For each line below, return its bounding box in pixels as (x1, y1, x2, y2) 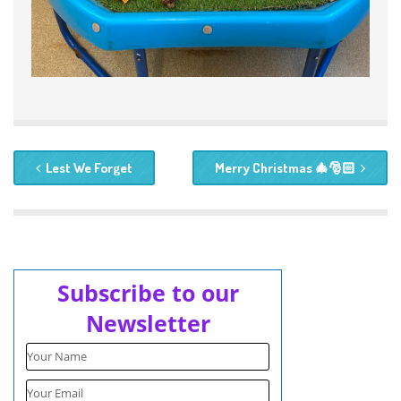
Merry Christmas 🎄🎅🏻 (215, 159, 355, 177)
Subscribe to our (56, 277, 239, 309)
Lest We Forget (46, 159, 132, 177)
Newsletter (85, 308, 210, 339)
